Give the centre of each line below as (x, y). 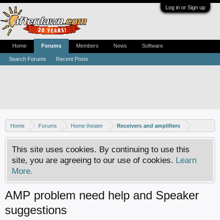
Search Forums (27, 59)
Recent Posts (72, 59)
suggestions (36, 210)
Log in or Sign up (185, 7)
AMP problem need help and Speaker (102, 195)
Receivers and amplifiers (149, 126)
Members (87, 46)
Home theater (87, 126)
